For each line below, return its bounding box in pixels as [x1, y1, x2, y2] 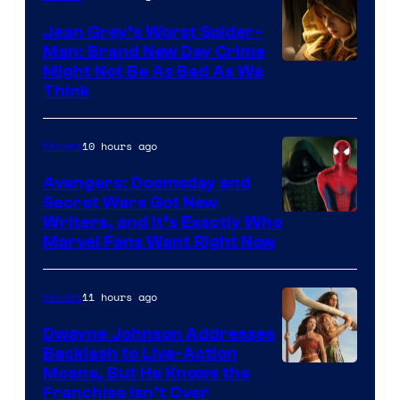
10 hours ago [82, 137, 157, 154]
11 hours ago [82, 288, 157, 304]
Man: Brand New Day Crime [43, 41, 265, 62]
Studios [281, 237, 339, 262]
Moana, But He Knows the [43, 362, 250, 383]
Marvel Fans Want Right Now [43, 231, 276, 252]
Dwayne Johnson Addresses [43, 323, 275, 344]
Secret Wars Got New [43, 192, 218, 212]
